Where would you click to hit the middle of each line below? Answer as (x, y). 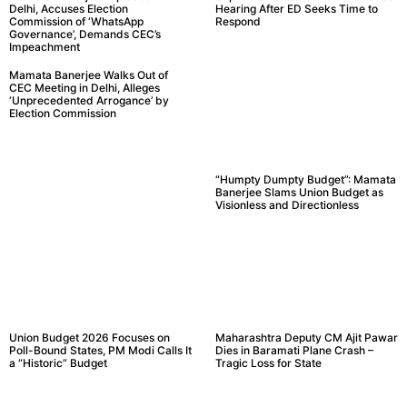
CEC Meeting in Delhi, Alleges (84, 88)
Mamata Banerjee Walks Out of (89, 75)
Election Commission (63, 114)
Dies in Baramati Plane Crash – (294, 350)
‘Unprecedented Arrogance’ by (89, 101)
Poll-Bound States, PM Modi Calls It (100, 350)
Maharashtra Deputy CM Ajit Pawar (306, 337)
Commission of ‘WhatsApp (76, 22)
